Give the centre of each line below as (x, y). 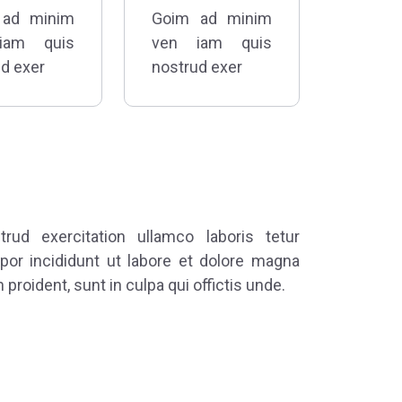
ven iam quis (212, 43)
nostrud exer (197, 67)
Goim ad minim (212, 19)
